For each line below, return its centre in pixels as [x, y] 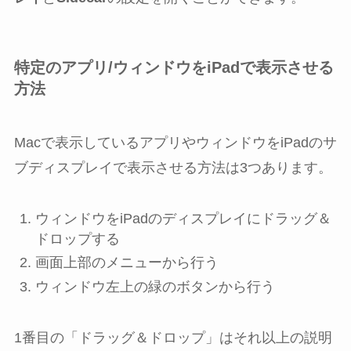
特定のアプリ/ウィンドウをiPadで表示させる [174, 67]
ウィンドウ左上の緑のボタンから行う [155, 286]
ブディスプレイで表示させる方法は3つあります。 [173, 167]
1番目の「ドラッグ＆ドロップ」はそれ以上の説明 [173, 337]
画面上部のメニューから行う [127, 263]
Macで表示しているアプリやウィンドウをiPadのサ [175, 142]
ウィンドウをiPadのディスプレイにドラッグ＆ [183, 218]
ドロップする [77, 239]
